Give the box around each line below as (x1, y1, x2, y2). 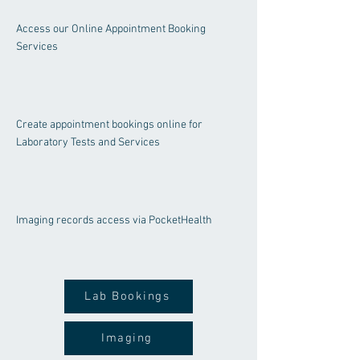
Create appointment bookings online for (16, 118, 202, 132)
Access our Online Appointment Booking (16, 22, 206, 36)
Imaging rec (16, 214, 72, 227)
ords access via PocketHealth (72, 214, 212, 227)
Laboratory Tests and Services (16, 136, 160, 149)
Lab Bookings (84, 289, 170, 304)
